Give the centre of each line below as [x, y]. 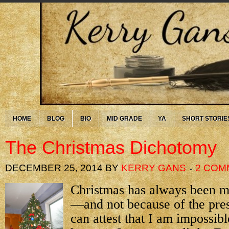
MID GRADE [124, 119]
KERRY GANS [154, 168]
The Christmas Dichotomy [111, 147]
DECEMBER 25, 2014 [54, 168]
